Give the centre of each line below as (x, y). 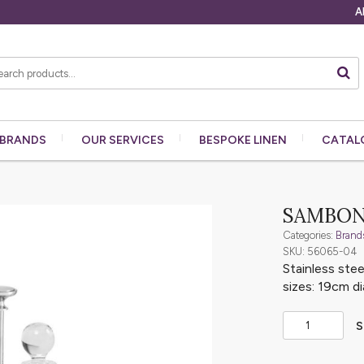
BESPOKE (226, 140)
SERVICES (136, 140)
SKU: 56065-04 (320, 251)
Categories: (310, 235)
